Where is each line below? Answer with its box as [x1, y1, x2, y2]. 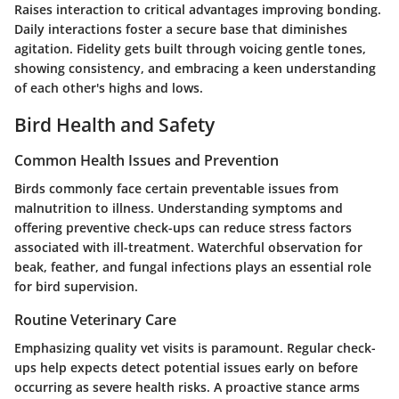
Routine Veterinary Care [14, 309, 176, 330]
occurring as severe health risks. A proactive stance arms [14, 379, 360, 396]
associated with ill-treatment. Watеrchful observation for [14, 238, 362, 256]
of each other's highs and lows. [14, 79, 203, 97]
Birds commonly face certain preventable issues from [14, 179, 338, 197]
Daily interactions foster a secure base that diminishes [14, 20, 347, 38]
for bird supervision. [14, 277, 138, 295]
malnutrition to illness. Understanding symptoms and [14, 199, 343, 216]
